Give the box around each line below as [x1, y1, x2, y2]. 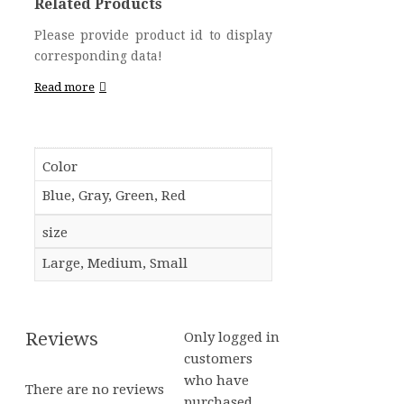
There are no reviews [25, 381, 164, 398]
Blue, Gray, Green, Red [41, 188, 186, 204]
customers [184, 351, 253, 367]
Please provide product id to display [34, 28, 272, 42]
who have [184, 372, 250, 389]
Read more [34, 80, 95, 94]
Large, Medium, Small [41, 254, 188, 271]
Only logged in [184, 329, 280, 345]
